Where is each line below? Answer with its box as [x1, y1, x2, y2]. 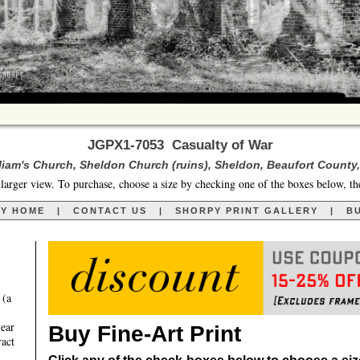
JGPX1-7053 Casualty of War [87, 137, 273, 153]
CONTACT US [72, 206, 147, 216]
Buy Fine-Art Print [48, 321, 241, 347]
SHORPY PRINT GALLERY [174, 206, 318, 216]
